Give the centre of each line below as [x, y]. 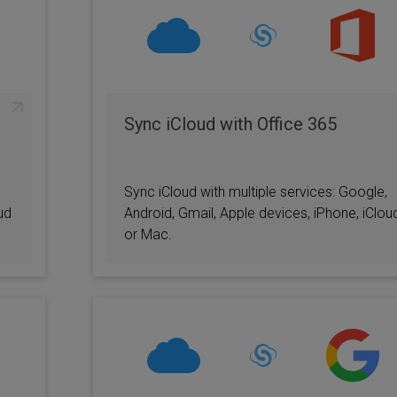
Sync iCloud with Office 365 [230, 124]
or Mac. [148, 234]
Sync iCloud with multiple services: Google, [255, 192]
